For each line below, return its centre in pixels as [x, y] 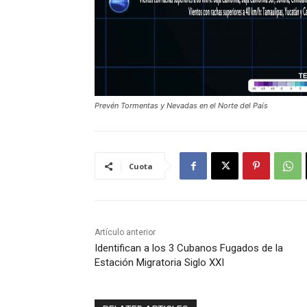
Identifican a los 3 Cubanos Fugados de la [189, 248]
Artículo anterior [125, 233]
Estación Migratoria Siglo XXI [159, 263]
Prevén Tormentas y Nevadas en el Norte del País [181, 106]
